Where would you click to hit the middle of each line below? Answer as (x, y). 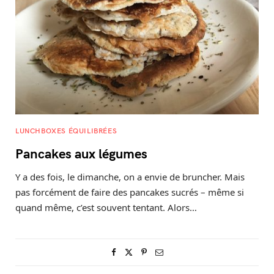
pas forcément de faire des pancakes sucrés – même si (130, 192)
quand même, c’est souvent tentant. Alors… (106, 207)
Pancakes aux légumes (81, 153)
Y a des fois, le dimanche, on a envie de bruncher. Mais (130, 177)
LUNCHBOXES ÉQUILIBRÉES (66, 130)
